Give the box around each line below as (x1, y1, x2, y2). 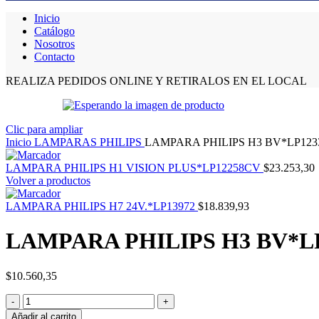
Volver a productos (6, 174, 90, 187)
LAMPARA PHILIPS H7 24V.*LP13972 (6, 200, 198, 212)
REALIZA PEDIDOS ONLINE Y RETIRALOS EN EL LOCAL (6, 75, 307, 87)
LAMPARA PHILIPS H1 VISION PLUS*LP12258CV (6, 162, 263, 174)
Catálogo (34, 25, 75, 37)
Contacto (34, 51, 75, 63)
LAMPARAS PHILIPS (34, 136, 145, 148)
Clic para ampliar (6, 123, 83, 135)
